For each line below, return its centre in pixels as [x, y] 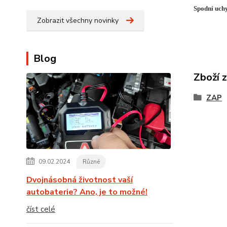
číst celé [41, 209]
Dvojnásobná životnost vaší [80, 180]
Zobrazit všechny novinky [78, 21]
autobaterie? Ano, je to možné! [87, 192]
